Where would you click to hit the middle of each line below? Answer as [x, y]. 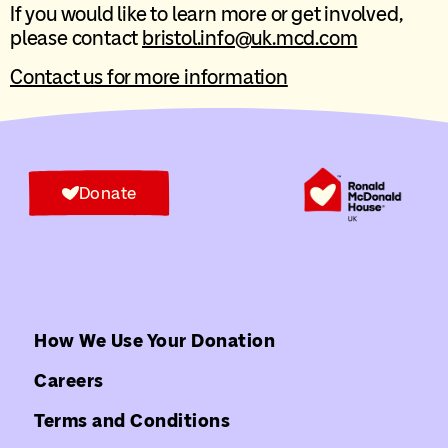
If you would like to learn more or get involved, [206, 14]
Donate [107, 192]
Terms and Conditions [132, 420]
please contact [76, 38]
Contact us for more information [149, 76]
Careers [69, 380]
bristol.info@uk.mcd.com [250, 38]
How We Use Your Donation [155, 340]
